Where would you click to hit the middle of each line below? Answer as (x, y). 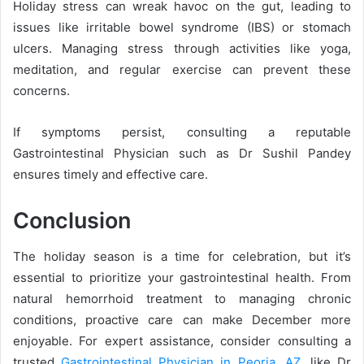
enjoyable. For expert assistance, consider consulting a (182, 341)
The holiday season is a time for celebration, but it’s (182, 256)
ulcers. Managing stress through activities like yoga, (182, 48)
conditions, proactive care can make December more (182, 320)
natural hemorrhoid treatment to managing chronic (182, 299)
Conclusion (72, 220)
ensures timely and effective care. (110, 174)
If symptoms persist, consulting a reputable (182, 132)
